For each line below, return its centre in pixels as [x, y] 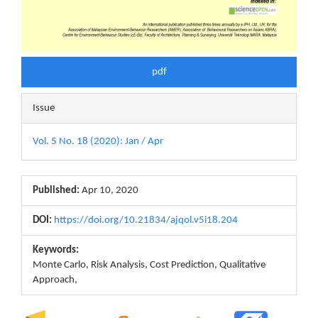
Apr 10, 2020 [109, 190]
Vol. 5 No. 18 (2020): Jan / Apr [98, 141]
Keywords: [56, 250]
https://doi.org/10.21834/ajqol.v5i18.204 [146, 220]
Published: [56, 190]
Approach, [55, 280]
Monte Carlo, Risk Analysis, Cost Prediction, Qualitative [149, 265]
